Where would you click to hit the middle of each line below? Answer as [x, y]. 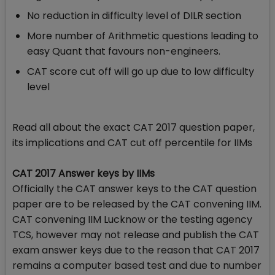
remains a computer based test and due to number [137, 266]
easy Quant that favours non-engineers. [124, 52]
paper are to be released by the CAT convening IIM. [137, 204]
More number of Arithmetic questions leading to [143, 36]
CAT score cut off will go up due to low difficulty [141, 72]
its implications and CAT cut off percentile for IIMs [132, 143]
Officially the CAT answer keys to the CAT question [134, 189]
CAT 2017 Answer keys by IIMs [83, 174]
